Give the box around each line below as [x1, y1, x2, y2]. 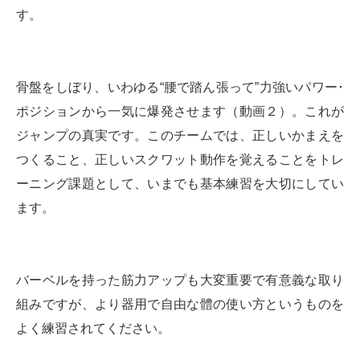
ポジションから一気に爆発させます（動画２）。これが [16, 104, 344, 119]
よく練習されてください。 [16, 321, 170, 336]
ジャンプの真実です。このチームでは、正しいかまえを [16, 129, 344, 143]
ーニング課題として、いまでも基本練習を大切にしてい [16, 177, 344, 191]
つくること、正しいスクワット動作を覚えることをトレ [16, 153, 344, 167]
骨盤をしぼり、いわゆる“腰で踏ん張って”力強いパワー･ [16, 80, 344, 95]
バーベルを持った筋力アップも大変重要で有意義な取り [16, 273, 344, 288]
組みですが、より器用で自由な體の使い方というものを [16, 297, 344, 312]
